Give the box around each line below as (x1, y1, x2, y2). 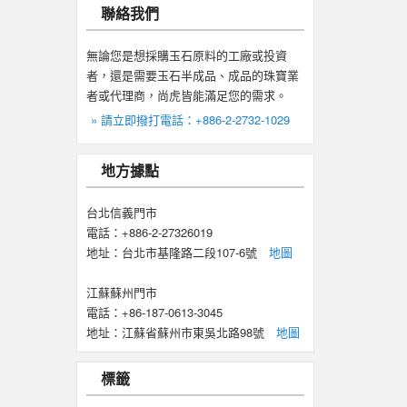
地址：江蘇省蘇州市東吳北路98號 (85, 323, 276, 341)
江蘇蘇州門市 (85, 283, 157, 301)
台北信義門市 (85, 203, 157, 221)
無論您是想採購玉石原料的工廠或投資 (85, 46, 287, 64)
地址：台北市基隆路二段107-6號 (85, 243, 269, 261)
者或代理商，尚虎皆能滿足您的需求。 (85, 86, 287, 104)
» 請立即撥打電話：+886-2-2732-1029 (90, 111, 290, 128)
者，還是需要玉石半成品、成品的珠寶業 (85, 66, 299, 84)
